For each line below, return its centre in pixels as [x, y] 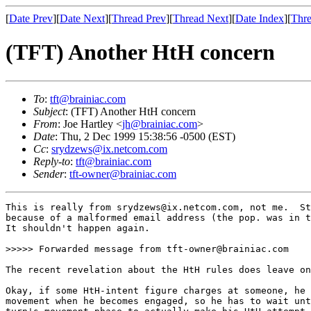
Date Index [260, 18]
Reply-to [52, 161]
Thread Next [201, 18]
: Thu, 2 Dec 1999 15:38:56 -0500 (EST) [145, 136]
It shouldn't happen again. [78, 228]
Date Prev [31, 18]
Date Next [82, 18]
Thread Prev [139, 18]
